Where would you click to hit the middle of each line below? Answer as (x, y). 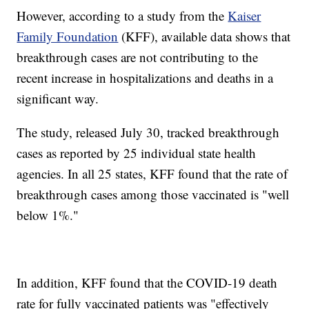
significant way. (58, 99)
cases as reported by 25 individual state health (137, 153)
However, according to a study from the (122, 16)
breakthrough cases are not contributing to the (138, 57)
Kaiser (245, 16)
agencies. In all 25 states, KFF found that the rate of (152, 174)
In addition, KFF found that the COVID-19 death (147, 283)
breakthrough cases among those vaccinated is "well (153, 195)
